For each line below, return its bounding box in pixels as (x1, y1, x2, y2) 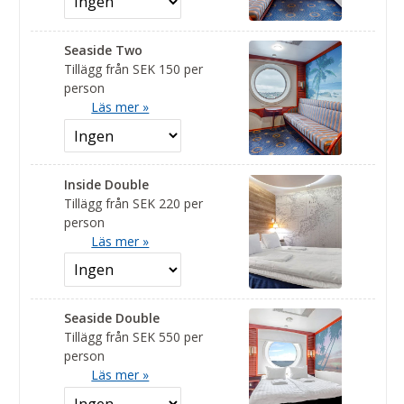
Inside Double (64, 175, 150, 193)
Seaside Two (64, 41, 143, 60)
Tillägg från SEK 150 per (64, 60, 204, 78)
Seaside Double (64, 309, 161, 327)
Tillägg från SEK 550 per (64, 328, 204, 346)
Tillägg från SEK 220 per (64, 194, 204, 212)
